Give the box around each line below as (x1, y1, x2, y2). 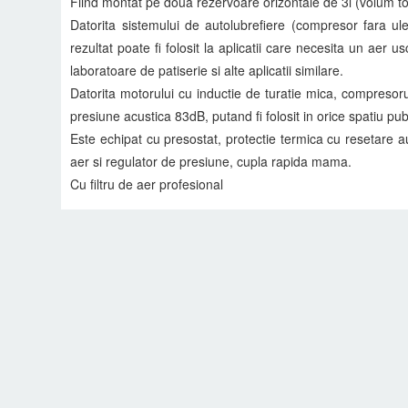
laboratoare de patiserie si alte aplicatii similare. (70, 60, 344, 79)
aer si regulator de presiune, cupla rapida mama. (70, 151, 352, 170)
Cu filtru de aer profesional (70, 174, 224, 193)
